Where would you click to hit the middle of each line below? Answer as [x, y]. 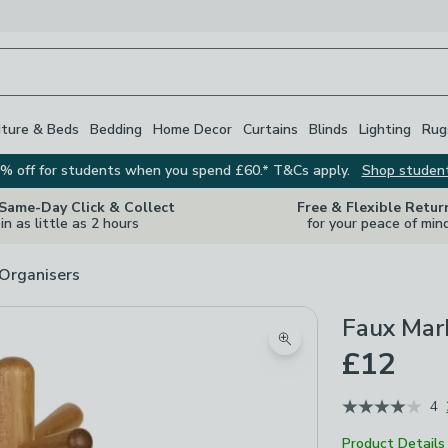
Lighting [385, 129]
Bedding [116, 129]
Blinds [328, 129]
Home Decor [192, 129]
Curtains [270, 129]
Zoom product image [357, 350]
